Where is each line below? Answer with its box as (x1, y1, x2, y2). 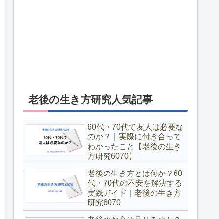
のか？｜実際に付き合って (88, 132, 181, 141)
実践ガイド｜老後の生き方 (88, 188, 181, 197)
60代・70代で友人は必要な (88, 122, 183, 131)
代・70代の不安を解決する (88, 178, 182, 187)
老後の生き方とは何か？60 (88, 169, 182, 177)
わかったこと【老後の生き (88, 142, 181, 151)
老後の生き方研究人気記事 (28, 93, 153, 105)
